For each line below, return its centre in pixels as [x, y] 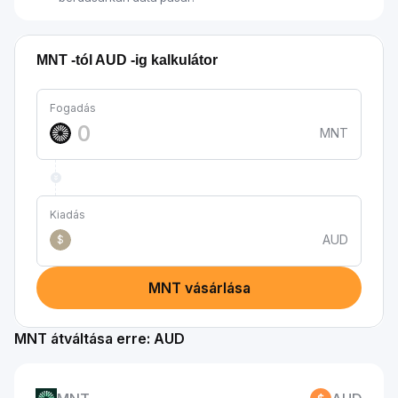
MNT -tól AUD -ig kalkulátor [127, 60]
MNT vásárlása [199, 288]
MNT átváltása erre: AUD [99, 338]
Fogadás [73, 108]
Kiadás [68, 215]
